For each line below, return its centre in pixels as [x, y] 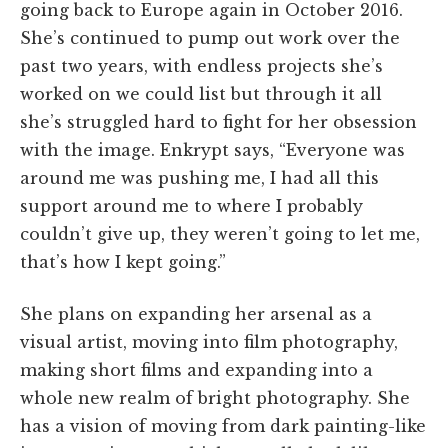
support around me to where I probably [191, 205]
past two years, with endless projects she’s [201, 65]
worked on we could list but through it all [201, 93]
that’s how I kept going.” [123, 261]
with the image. [90, 149]
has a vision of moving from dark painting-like [223, 425]
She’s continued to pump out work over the [210, 37]
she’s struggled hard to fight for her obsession [218, 121]
